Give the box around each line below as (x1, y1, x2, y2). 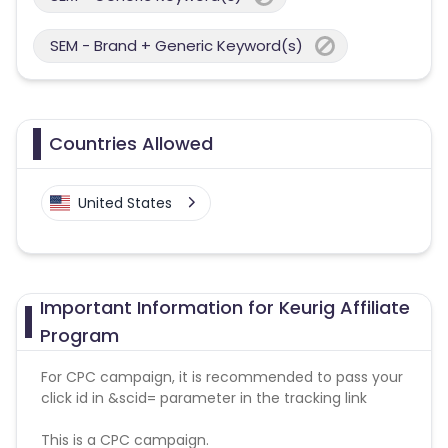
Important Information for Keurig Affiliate (39, 294, 410, 320)
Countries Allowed (49, 130, 213, 156)
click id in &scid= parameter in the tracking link (41, 387, 367, 408)
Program (39, 322, 119, 348)
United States (78, 192, 172, 213)
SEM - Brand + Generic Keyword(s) (50, 34, 303, 56)
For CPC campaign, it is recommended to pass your (41, 366, 403, 387)
